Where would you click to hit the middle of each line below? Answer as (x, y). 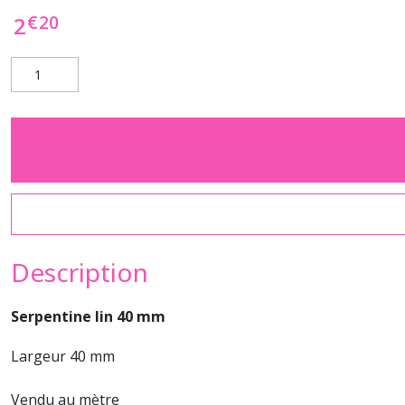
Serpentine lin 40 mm (88, 316)
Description (80, 272)
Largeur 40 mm (63, 356)
